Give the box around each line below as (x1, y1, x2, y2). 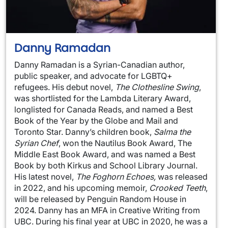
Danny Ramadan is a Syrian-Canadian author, (14, 59, 185, 70)
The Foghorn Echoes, (76, 171, 156, 182)
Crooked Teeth (149, 182, 206, 193)
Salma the (154, 126, 191, 137)
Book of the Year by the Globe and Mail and (14, 115, 178, 126)
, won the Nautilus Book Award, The (59, 137, 192, 148)
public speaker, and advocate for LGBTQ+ (14, 70, 173, 81)
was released (156, 171, 208, 182)
